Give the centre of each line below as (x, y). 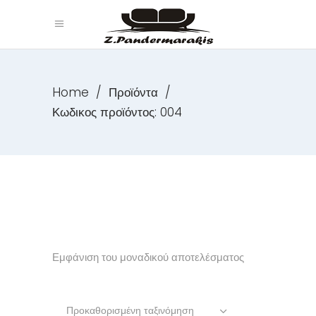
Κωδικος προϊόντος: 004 (117, 112)
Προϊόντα (133, 93)
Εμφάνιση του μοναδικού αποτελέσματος (148, 257)
